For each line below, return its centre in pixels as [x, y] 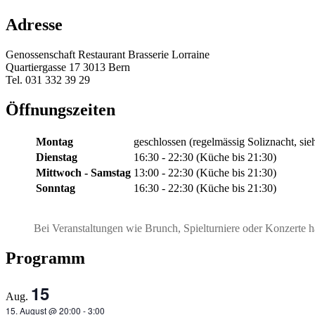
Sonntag [56, 188]
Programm [45, 258]
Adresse [34, 24]
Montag [54, 141]
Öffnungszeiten [60, 109]
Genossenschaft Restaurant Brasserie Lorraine [108, 54]
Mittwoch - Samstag [83, 172]
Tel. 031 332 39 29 [48, 79]
